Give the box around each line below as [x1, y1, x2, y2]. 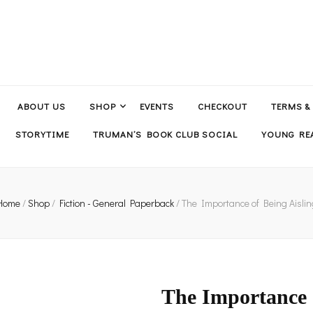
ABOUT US [17, 99, 66, 112]
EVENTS [139, 99, 174, 112]
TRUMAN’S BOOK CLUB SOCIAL [92, 128, 238, 140]
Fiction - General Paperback [59, 196, 176, 210]
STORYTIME [15, 128, 69, 140]
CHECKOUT [197, 99, 247, 112]
